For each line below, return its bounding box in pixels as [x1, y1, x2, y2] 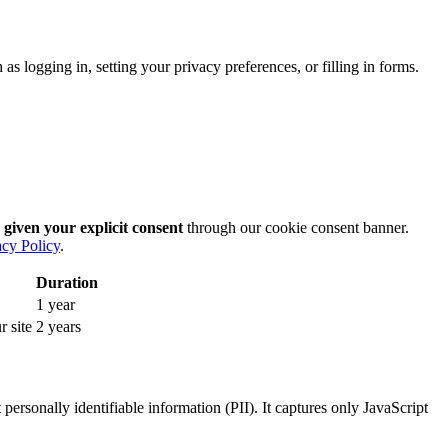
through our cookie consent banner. [183, 219, 409, 237]
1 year [36, 296, 75, 314]
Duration [36, 274, 98, 292]
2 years [36, 318, 81, 336]
